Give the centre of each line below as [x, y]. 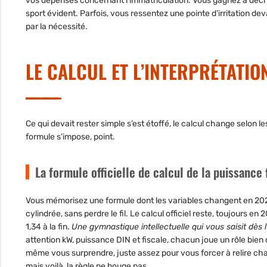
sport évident [51, 14]
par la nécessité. [57, 27]
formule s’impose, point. [70, 137]
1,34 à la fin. [49, 227]
